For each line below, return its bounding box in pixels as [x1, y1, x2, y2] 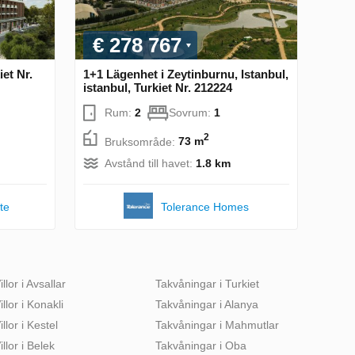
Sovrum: [169, 105, 214, 119]
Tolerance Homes [160, 200, 249, 213]
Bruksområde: [105, 135, 178, 148]
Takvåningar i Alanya [155, 297, 258, 311]
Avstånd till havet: [105, 156, 196, 170]
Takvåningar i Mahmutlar [155, 318, 279, 331]
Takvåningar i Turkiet [155, 277, 259, 290]
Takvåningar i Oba [155, 338, 246, 352]
